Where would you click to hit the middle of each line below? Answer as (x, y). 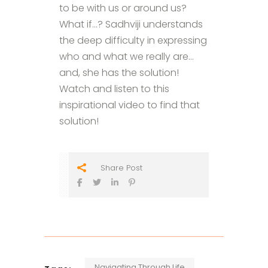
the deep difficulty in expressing (133, 40)
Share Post (121, 167)
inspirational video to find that (130, 105)
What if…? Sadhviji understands (131, 24)
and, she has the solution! (119, 72)
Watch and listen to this (114, 89)
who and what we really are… (127, 56)
